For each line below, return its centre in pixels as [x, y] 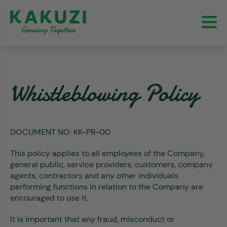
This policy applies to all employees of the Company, [107, 153]
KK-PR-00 [92, 132]
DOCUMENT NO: [42, 132]
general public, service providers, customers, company [111, 164]
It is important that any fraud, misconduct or [92, 219]
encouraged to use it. [49, 198]
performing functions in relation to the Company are [107, 187]
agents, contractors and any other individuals [94, 176]
